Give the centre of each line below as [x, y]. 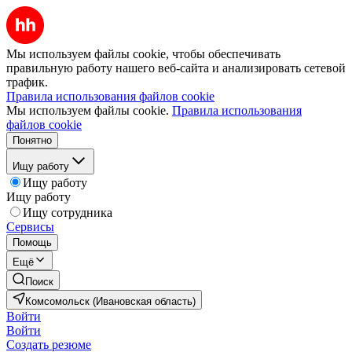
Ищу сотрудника [68, 213]
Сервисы [30, 227]
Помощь [32, 242]
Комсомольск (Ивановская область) [110, 301]
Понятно [32, 140]
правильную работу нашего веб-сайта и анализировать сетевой [176, 68]
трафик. [27, 82]
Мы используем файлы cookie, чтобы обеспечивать [143, 54]
